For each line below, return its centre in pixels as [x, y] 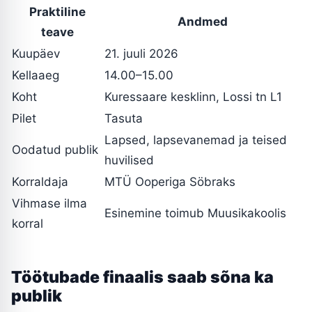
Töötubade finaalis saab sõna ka [142, 278]
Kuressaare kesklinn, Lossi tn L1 [193, 97]
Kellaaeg [36, 76]
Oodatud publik [55, 150]
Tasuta [124, 119]
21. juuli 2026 [141, 54]
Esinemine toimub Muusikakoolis [195, 213]
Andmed [202, 22]
